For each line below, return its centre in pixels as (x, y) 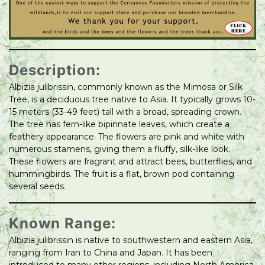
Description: (55, 70)
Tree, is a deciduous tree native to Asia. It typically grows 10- (132, 100)
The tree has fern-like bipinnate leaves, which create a (119, 125)
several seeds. (37, 187)
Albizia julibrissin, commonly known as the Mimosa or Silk (126, 87)
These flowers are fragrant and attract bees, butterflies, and (130, 162)
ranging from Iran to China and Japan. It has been (111, 253)
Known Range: (62, 224)
